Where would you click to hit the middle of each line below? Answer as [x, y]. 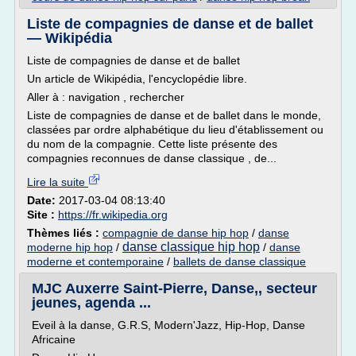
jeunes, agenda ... [91, 303]
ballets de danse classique [240, 261]
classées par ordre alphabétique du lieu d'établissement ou [175, 130]
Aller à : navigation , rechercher [106, 97]
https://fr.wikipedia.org [113, 215]
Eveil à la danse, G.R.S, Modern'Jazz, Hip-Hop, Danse [168, 325]
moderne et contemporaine [95, 261]
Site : [43, 215]
